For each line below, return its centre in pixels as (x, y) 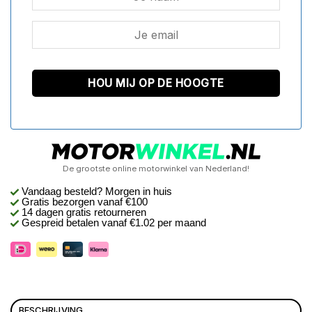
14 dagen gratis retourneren (83, 212)
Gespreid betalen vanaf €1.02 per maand (112, 223)
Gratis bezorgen (58, 202)
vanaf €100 (123, 202)
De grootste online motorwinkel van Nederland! (156, 168)
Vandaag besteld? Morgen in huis (97, 192)
